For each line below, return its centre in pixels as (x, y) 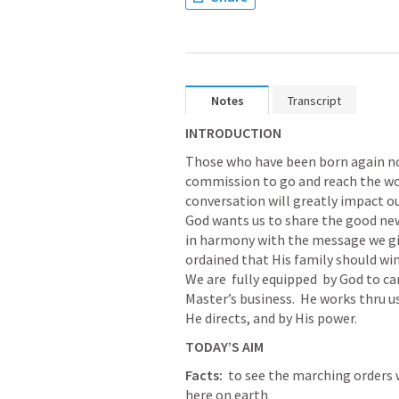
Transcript (314, 101)
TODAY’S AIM (224, 346)
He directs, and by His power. (274, 318)
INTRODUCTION (233, 133)
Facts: (204, 375)
